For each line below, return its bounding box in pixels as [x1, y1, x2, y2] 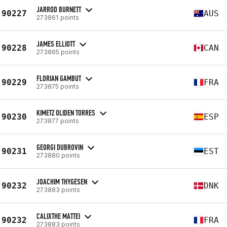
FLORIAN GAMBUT [36, 73, 81, 83]
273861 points [36, 13, 79, 21]
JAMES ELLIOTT [36, 39, 75, 49]
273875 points [36, 82, 79, 90]
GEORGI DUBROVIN [36, 142, 83, 152]
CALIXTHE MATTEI [36, 211, 80, 221]
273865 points [36, 48, 80, 56]
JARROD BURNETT [36, 4, 81, 14]
